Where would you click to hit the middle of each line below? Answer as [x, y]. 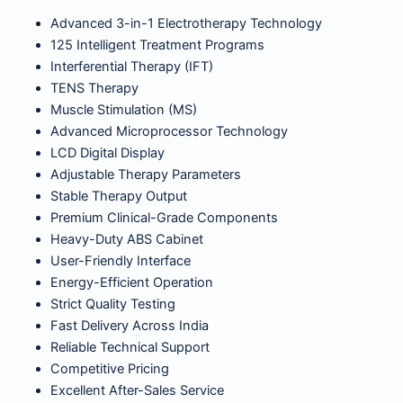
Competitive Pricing [109, 369]
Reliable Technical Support [130, 348]
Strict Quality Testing [112, 304]
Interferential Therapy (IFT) [131, 67]
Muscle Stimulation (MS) [123, 110]
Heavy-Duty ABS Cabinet [126, 240]
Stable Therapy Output [118, 197]
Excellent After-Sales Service [137, 391]
